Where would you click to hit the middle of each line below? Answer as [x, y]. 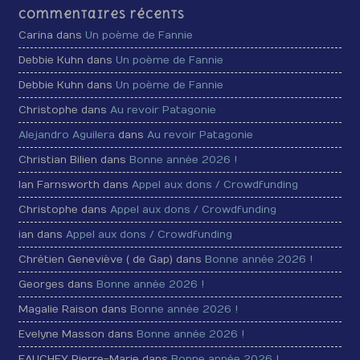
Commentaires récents [102, 14]
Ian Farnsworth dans [76, 184]
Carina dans [52, 35]
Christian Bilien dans [74, 160]
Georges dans [58, 284]
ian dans [43, 234]
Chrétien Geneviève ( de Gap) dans [112, 259]
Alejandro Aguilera [67, 135]
